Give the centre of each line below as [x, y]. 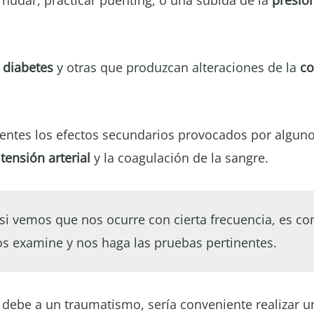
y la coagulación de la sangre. [179, 158]
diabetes [28, 67]
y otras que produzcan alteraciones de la [177, 67]
